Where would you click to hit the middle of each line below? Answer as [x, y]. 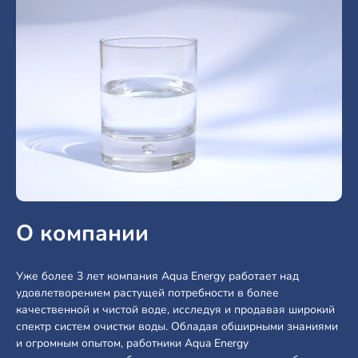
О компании [82, 233]
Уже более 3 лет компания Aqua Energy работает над [157, 276]
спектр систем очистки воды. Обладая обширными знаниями [177, 327]
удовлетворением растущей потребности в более [147, 293]
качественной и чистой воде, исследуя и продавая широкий [175, 310]
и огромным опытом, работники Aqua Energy [132, 344]
